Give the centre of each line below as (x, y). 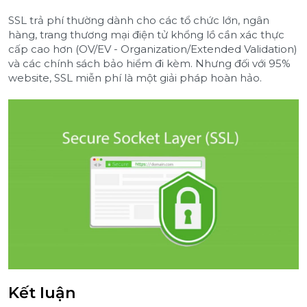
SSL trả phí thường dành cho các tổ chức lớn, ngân (139, 20)
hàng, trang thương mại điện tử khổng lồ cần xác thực (146, 34)
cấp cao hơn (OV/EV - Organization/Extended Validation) (153, 49)
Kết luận (42, 292)
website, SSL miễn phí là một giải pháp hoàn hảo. (135, 77)
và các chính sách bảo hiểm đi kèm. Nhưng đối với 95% (149, 63)
